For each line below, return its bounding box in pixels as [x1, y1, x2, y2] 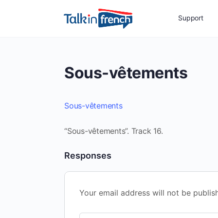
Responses [64, 150, 111, 161]
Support [178, 14, 203, 22]
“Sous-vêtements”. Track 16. [64, 126, 163, 136]
